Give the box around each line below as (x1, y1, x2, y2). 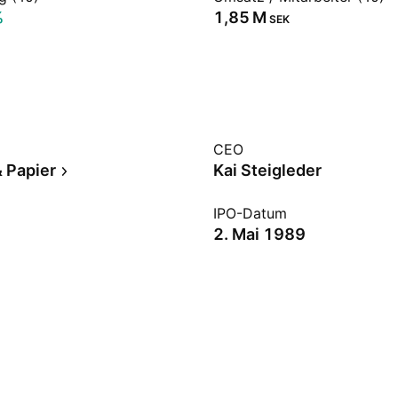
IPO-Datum (213, 204, 287, 222)
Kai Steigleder (213, 161, 322, 179)
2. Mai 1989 (213, 225, 306, 243)
